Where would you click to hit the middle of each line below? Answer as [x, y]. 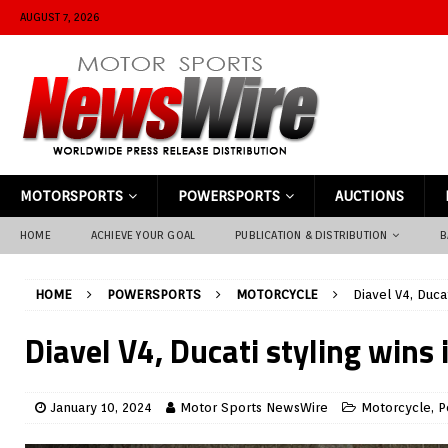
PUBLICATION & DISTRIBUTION [311, 235]
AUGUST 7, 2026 [59, 17]
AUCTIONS [369, 196]
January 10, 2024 [101, 407]
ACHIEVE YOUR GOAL [143, 235]
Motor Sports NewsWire [254, 407]
